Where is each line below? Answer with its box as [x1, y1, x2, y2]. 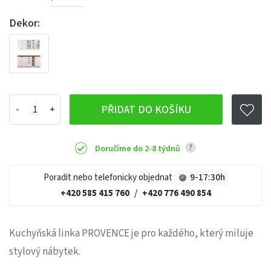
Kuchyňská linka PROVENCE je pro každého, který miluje [9, 226, 253, 241]
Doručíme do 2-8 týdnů [95, 143, 182, 155]
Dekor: [9, 15, 40, 31]
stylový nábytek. [9, 244, 80, 259]
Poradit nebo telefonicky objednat [43, 171, 174, 184]
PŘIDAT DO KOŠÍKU [101, 102, 191, 117]
